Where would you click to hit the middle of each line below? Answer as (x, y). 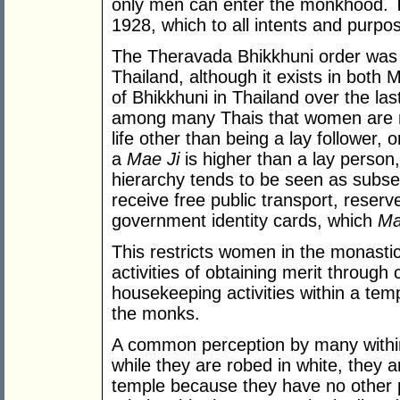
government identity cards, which (245, 221)
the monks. (156, 314)
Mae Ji (153, 159)
